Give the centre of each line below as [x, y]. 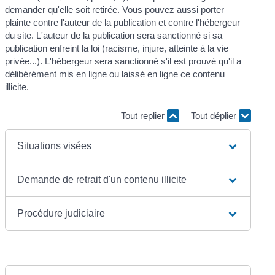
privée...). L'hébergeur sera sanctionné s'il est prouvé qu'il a [123, 61]
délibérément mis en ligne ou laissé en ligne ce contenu [115, 74]
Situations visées [55, 145]
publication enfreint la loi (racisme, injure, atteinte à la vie [117, 48]
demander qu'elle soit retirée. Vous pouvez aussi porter [115, 9]
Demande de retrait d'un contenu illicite [102, 179]
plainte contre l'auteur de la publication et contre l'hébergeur [123, 22]
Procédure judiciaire [61, 213]
